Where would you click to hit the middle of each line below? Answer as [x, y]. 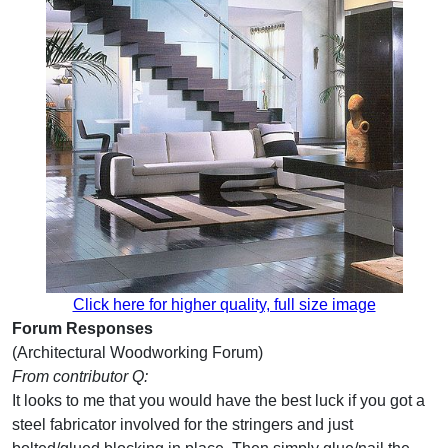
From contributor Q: [80, 376]
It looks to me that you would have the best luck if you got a [218, 400]
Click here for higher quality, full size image [224, 304]
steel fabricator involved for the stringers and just [182, 424]
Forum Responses [82, 328]
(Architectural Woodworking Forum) [137, 352]
